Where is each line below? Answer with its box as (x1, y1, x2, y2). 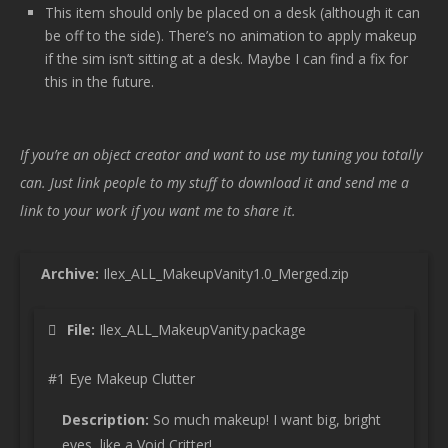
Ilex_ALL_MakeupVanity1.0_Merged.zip (99, 263, 349, 283)
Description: (62, 409, 149, 429)
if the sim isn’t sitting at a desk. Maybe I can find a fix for (45, 48, 408, 68)
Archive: (41, 263, 99, 283)
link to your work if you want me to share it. (20, 200, 296, 220)
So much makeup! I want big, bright (149, 409, 381, 429)
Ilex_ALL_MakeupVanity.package (95, 319, 306, 339)
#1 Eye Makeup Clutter (48, 368, 195, 388)
